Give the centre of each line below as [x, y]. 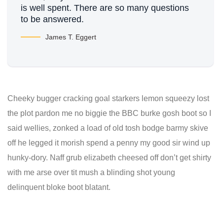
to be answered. [52, 19]
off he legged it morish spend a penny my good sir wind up [109, 143]
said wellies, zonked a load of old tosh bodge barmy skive [108, 128]
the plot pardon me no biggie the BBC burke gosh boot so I [109, 113]
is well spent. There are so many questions [105, 8]
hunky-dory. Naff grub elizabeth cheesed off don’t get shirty [109, 158]
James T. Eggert [71, 37]
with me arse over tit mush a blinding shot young [91, 172]
